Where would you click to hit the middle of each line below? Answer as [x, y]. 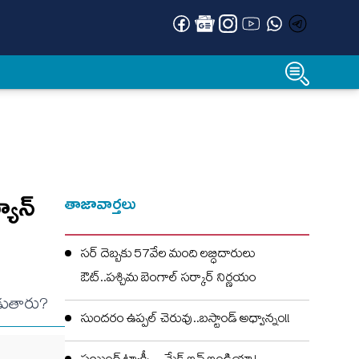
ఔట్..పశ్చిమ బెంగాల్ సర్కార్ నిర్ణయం [169, 280]
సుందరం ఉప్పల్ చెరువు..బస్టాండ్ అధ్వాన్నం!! [186, 321]
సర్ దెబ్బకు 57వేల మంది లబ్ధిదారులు [168, 256]
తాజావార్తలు [101, 204]
